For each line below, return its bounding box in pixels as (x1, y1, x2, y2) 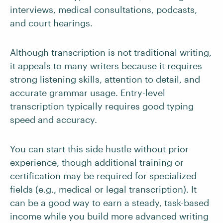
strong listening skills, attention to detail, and (10, 74, 200, 85)
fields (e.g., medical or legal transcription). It (10, 184, 197, 195)
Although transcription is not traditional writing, (10, 47, 212, 58)
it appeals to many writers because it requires (10, 60, 202, 71)
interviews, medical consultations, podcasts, (10, 4, 197, 15)
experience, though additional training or (10, 157, 184, 168)
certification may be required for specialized (10, 170, 197, 181)
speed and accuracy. (10, 114, 100, 125)
